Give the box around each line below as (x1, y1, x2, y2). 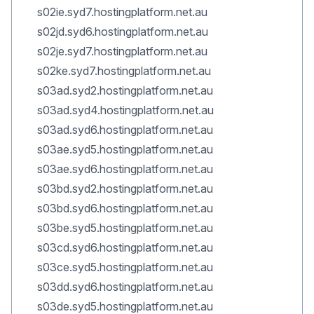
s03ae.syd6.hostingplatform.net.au (37, 162, 213, 176)
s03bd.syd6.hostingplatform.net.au (37, 201, 213, 215)
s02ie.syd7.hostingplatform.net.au (37, 5, 207, 19)
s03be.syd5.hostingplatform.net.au (37, 221, 213, 235)
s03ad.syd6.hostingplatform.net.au (37, 123, 213, 137)
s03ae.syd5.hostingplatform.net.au (37, 142, 213, 156)
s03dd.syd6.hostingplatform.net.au (37, 280, 213, 294)
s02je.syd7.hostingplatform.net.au (37, 44, 207, 58)
